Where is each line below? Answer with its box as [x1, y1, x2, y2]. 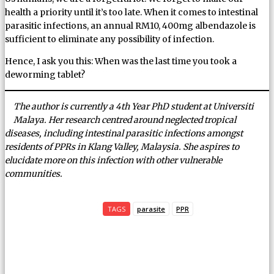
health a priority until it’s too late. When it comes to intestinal [5, 7, 258, 18]
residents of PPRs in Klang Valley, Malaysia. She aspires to [5, 141, 239, 153]
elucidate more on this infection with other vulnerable [5, 155, 222, 166]
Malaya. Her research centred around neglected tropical [13, 114, 236, 126]
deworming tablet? [5, 69, 85, 81]
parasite [137, 204, 165, 214]
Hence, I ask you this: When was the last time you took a [5, 56, 237, 67]
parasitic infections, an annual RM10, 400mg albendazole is [5, 20, 256, 32]
